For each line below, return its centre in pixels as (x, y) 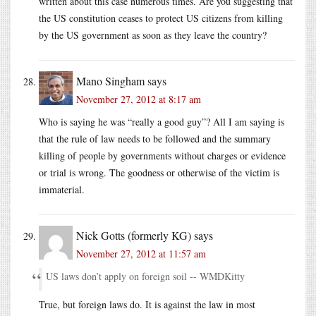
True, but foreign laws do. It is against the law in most (147, 304)
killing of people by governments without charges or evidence (162, 155)
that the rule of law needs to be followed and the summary (155, 138)
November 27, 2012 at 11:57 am (141, 253)
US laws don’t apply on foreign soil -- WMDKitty (145, 276)
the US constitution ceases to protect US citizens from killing (161, 18)
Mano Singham (110, 80)
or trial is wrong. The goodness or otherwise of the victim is (159, 172)
